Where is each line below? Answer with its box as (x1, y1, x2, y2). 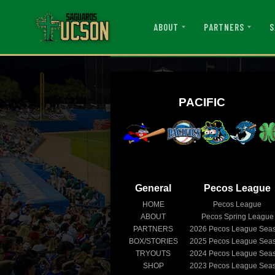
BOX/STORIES (128, 236, 178, 246)
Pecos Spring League (201, 212, 274, 221)
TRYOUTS (136, 249, 171, 258)
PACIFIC (178, 95, 225, 109)
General (135, 182, 171, 193)
